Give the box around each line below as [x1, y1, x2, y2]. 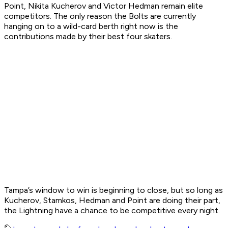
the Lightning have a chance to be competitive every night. [4, 206, 222, 216]
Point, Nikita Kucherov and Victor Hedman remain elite [4, 1, 203, 11]
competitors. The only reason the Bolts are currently [4, 11, 196, 21]
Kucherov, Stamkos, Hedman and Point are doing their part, [4, 195, 220, 206]
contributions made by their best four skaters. [4, 32, 174, 42]
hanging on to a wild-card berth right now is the [4, 21, 178, 32]
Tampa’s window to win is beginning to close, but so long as [4, 185, 223, 195]
